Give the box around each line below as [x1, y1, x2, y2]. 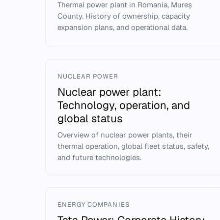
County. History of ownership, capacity [57, 11, 190, 21]
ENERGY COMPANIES [57, 200, 130, 209]
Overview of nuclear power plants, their [57, 130, 192, 139]
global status [57, 111, 122, 125]
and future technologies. [57, 153, 141, 162]
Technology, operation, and [57, 98, 190, 112]
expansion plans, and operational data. [57, 23, 188, 32]
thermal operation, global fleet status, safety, [57, 141, 209, 151]
